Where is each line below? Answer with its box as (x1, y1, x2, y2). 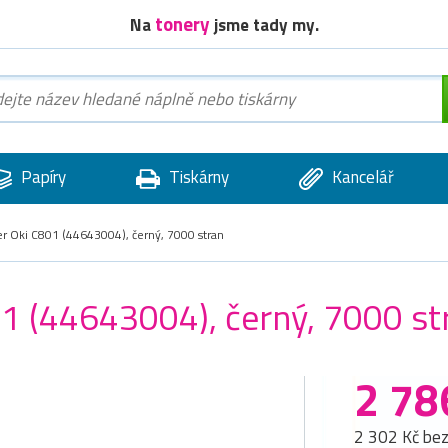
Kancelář (327, 164, 394, 190)
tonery (154, 8, 210, 38)
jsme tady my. (209, 11, 319, 38)
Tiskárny (164, 164, 229, 190)
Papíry (16, 164, 66, 190)
